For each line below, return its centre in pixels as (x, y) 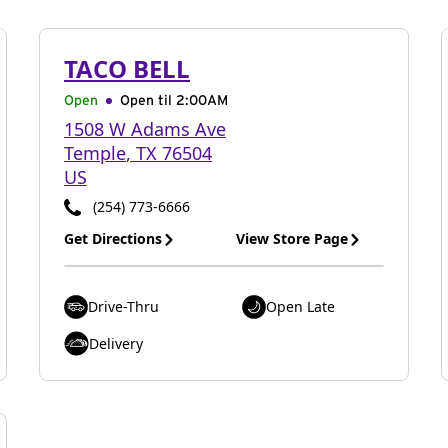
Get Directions (113, 238)
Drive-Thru (123, 306)
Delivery (116, 343)
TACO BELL (127, 68)
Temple (95, 153)
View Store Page (292, 238)
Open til (148, 101)
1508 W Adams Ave (145, 129)
